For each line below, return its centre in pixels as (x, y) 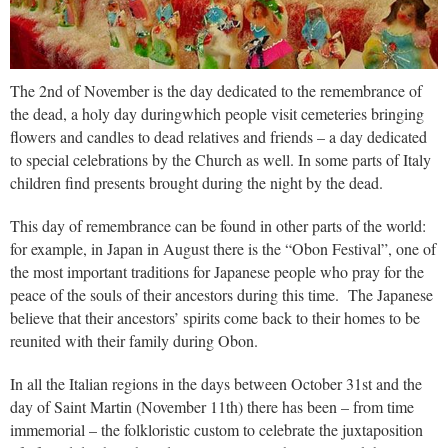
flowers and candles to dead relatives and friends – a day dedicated (218, 136)
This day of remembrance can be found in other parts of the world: (218, 225)
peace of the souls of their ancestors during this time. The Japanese (221, 294)
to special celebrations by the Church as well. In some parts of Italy (220, 159)
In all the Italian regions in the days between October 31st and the (216, 383)
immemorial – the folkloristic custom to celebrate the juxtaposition (216, 429)
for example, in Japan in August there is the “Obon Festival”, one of (223, 248)
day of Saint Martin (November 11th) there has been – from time (212, 406)
